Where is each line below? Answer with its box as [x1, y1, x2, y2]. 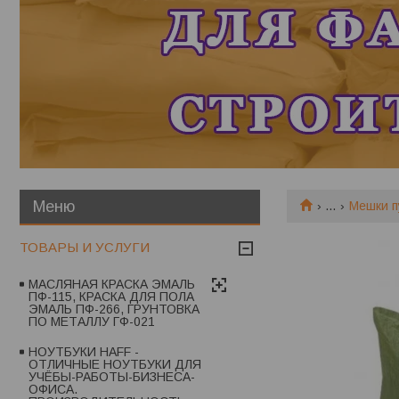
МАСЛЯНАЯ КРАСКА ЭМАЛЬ [28, 277, 195, 292]
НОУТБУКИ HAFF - [28, 345, 139, 360]
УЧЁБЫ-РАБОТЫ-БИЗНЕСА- [28, 370, 195, 385]
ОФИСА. [28, 382, 77, 397]
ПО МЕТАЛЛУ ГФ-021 [28, 314, 155, 330]
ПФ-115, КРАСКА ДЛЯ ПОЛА [28, 289, 194, 305]
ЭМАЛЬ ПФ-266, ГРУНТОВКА [28, 302, 199, 317]
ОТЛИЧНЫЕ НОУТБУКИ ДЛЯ [28, 357, 201, 372]
